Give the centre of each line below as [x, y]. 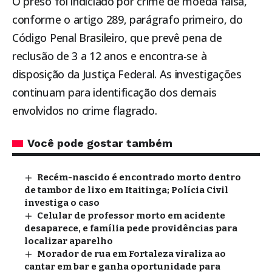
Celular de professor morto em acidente [131, 216]
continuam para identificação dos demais [114, 93]
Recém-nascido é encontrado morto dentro [139, 178]
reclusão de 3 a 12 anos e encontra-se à [110, 56]
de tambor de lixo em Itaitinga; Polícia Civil [126, 190]
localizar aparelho [69, 241]
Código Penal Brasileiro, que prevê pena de [117, 38]
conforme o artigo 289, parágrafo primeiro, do [127, 20]
